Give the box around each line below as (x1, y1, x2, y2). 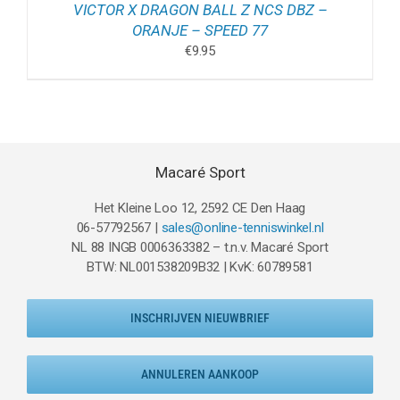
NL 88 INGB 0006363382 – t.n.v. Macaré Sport (71, 239, 329, 256)
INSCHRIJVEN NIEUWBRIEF (130, 311, 270, 326)
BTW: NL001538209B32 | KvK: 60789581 (87, 259, 313, 276)
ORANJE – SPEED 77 (132, 21, 268, 40)
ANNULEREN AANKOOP (141, 367, 259, 382)
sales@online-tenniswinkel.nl (161, 220, 324, 237)
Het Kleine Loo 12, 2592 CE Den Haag (94, 200, 306, 217)
